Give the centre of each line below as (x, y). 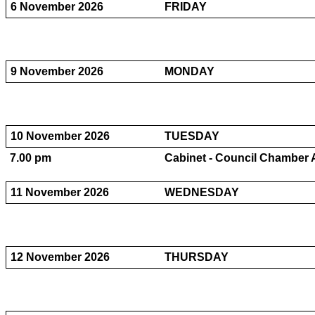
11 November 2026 (60, 192)
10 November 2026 (60, 136)
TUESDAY (192, 136)
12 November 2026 (60, 257)
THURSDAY (197, 257)
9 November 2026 (57, 71)
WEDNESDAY (202, 192)
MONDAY (189, 71)
